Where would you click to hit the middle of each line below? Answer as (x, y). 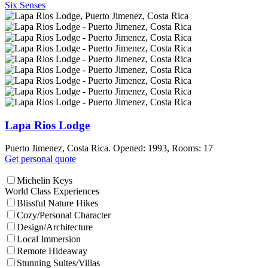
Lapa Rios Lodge (47, 125)
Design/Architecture (55, 227)
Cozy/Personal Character (64, 215)
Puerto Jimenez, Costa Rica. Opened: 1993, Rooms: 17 (109, 148)
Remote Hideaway (52, 251)
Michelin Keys (45, 181)
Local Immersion (49, 239)
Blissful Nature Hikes (57, 203)
